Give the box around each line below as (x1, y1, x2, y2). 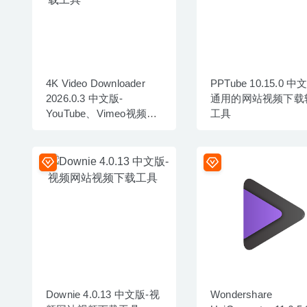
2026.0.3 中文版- (46, 92, 123, 104)
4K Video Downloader (46, 77, 145, 89)
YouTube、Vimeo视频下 (46, 107, 158, 119)
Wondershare (210, 288, 273, 300)
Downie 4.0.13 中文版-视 (46, 288, 160, 300)
